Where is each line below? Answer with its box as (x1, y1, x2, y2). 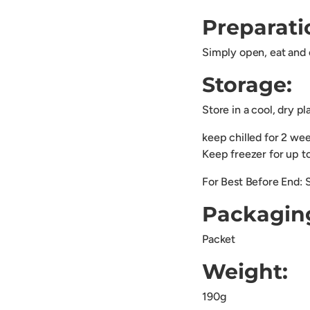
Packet (202, 232, 236, 246)
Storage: (202, 72, 292, 98)
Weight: (202, 259, 288, 285)
